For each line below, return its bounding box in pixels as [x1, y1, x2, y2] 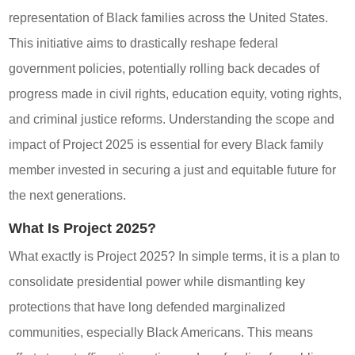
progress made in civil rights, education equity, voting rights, [9, 86, 342, 101]
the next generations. [9, 188, 127, 202]
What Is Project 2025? [9, 219, 157, 236]
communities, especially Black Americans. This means [9, 325, 314, 339]
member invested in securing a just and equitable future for [9, 162, 337, 177]
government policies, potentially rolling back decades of [9, 61, 320, 75]
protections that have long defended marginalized [9, 300, 286, 314]
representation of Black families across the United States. [9, 10, 329, 25]
